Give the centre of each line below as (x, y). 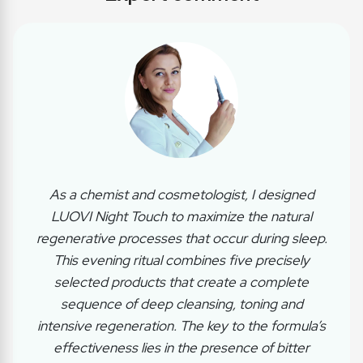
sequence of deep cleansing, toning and (181, 304)
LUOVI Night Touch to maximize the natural (181, 217)
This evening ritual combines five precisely (181, 261)
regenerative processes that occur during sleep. (181, 239)
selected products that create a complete (181, 282)
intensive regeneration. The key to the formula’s (181, 326)
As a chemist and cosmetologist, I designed (181, 195)
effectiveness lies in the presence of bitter (181, 348)
